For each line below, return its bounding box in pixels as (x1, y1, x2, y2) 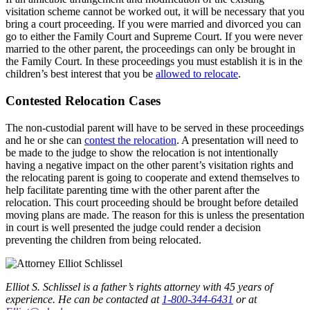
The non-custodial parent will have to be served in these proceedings (6, 121, 304, 134)
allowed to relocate (156, 68, 238, 80)
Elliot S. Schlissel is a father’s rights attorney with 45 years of (6, 280, 273, 293)
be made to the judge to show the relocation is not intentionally (6, 146, 278, 158)
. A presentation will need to (176, 134, 298, 146)
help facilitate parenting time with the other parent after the (6, 183, 259, 196)
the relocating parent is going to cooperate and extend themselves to (6, 171, 300, 183)
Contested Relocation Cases (6, 93, 161, 108)
